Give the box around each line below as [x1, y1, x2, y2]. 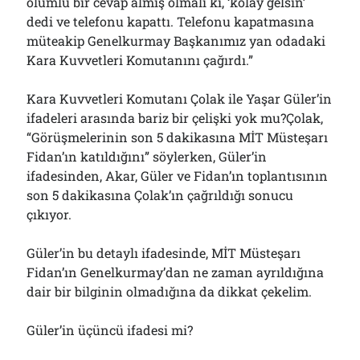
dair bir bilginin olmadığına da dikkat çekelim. [27, 283, 313, 300]
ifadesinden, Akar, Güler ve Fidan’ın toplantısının [27, 167, 329, 184]
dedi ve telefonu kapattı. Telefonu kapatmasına [27, 13, 315, 30]
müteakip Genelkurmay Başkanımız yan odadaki [27, 32, 326, 49]
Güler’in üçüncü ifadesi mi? [27, 321, 194, 338]
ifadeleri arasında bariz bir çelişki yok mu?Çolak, [27, 109, 324, 126]
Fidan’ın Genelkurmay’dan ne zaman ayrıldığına [27, 264, 325, 280]
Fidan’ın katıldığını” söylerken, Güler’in [27, 148, 268, 165]
